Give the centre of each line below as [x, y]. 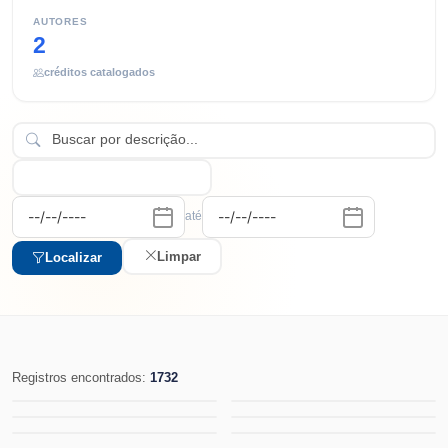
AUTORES [60, 21]
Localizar [73, 258]
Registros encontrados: [81, 378]
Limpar [178, 256]
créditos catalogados [99, 72]
